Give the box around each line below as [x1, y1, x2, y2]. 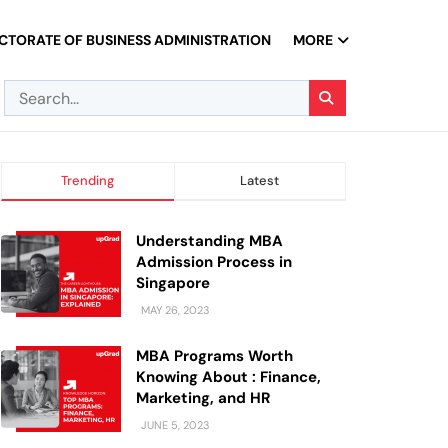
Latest [240, 172, 280, 189]
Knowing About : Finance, [136, 367, 321, 387]
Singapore [136, 273, 210, 293]
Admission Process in [136, 252, 292, 272]
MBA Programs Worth [136, 346, 293, 366]
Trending [61, 172, 115, 189]
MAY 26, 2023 [138, 303, 210, 317]
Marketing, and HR [136, 388, 270, 408]
